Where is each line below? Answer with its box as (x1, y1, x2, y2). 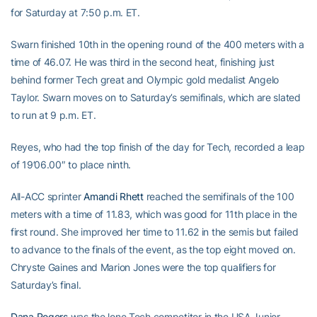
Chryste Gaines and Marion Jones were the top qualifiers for (11, 261, 276, 273)
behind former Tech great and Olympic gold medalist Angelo (11, 74, 279, 86)
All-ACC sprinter (11, 190, 84, 202)
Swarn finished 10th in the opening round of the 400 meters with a (11, 38, 304, 50)
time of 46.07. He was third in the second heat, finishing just (11, 56, 275, 68)
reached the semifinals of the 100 (143, 190, 294, 202)
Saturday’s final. (11, 279, 81, 291)
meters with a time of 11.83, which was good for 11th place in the (11, 208, 297, 220)
